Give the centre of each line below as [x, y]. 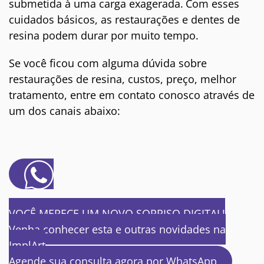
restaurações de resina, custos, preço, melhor [123, 79]
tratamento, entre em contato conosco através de [132, 95]
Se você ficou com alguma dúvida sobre [108, 63]
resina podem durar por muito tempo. [104, 36]
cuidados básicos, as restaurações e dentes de [124, 20]
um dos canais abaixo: [65, 111]
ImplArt [27, 245]
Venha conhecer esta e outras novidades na [117, 230]
